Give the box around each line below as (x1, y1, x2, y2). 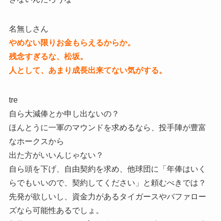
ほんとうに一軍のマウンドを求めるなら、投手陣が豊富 (8, 123, 206, 132)
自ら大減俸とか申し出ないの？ (8, 109, 119, 118)
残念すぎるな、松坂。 (8, 52, 88, 61)
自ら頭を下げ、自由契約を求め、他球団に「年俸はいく (8, 164, 206, 173)
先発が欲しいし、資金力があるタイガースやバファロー (8, 192, 206, 201)
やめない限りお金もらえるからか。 (8, 38, 135, 47)
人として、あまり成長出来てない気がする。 (8, 66, 167, 74)
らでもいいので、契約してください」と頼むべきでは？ (8, 178, 206, 187)
